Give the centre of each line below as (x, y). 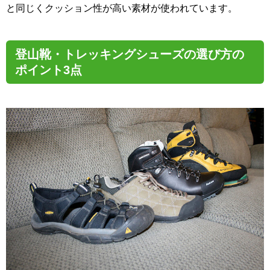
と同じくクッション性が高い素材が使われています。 (122, 8)
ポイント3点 (49, 70)
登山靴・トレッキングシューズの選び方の (130, 55)
